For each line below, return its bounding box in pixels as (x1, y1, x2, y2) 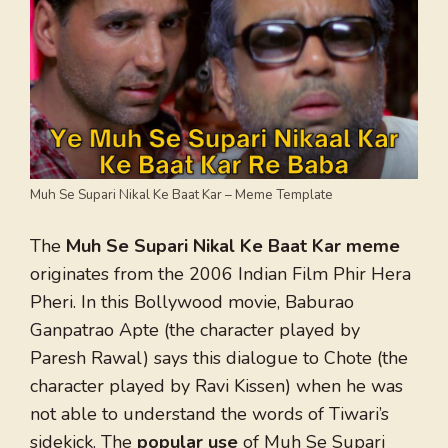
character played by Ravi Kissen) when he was (30, 374, 403, 399)
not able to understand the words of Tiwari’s (30, 402, 389, 427)
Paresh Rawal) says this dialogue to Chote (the (30, 346, 408, 371)
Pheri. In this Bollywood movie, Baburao (30, 290, 354, 315)
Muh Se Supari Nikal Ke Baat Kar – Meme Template (30, 185, 333, 205)
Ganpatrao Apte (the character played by (30, 318, 360, 343)
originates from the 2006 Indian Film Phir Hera (30, 262, 411, 287)
